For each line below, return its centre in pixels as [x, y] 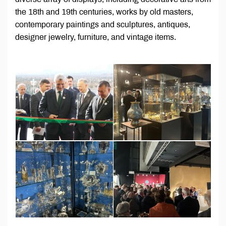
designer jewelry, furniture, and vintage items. [96, 37]
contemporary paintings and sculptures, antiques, [103, 25]
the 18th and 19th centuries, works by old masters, [104, 12]
